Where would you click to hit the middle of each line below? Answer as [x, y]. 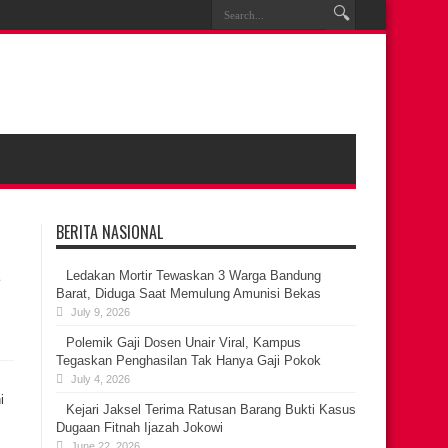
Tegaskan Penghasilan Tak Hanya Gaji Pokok [188, 360]
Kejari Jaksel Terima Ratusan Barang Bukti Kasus [211, 409]
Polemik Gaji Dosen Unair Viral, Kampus [183, 342]
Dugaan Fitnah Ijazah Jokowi [139, 427]
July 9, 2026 [100, 312]
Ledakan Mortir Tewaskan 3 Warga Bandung [193, 275]
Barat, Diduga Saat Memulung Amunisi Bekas [188, 293]
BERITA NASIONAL [109, 232]
